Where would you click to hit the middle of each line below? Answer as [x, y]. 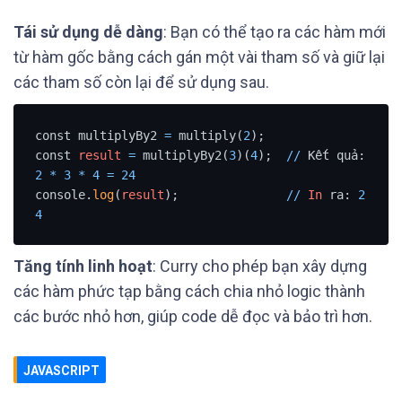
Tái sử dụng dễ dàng [88, 32]
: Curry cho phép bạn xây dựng [260, 266]
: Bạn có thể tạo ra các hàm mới [275, 32]
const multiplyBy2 [99, 135]
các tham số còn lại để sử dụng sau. [141, 82]
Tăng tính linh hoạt [83, 266]
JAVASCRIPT [61, 371]
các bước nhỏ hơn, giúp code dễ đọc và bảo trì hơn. [193, 316]
